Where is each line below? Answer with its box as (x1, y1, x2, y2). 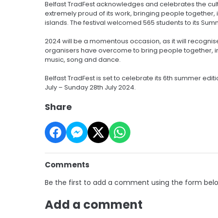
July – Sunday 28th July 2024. (45, 82, 137, 92)
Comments (45, 159, 90, 170)
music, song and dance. (45, 54, 124, 64)
